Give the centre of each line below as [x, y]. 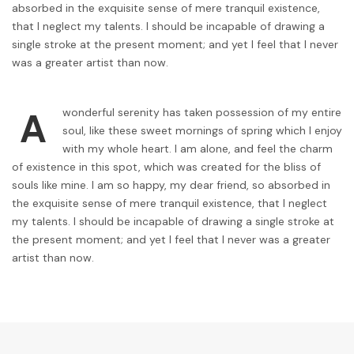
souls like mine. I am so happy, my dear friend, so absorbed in [171, 185]
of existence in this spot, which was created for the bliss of [166, 167]
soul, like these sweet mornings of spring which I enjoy [202, 131]
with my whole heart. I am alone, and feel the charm [198, 149]
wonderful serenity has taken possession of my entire [202, 113]
